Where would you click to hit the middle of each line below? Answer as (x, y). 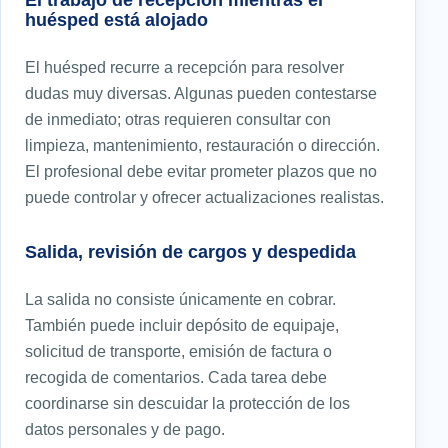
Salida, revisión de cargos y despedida (190, 252)
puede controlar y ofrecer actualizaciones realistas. (204, 197)
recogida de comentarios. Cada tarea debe (176, 377)
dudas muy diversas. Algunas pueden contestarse (201, 93)
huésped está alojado (116, 20)
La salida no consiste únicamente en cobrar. (180, 299)
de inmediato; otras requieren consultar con (178, 119)
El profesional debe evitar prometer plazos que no (201, 171)
